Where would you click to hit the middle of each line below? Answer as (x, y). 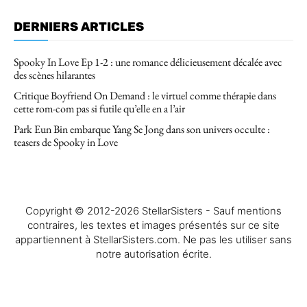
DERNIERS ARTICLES (79, 27)
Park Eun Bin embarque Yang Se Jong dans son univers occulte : (142, 130)
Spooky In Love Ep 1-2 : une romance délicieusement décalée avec (148, 62)
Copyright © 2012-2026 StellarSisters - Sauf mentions (153, 211)
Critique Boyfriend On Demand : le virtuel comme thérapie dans (145, 96)
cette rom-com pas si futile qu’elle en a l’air (99, 109)
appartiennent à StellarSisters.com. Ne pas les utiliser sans (153, 240)
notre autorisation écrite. (153, 254)
